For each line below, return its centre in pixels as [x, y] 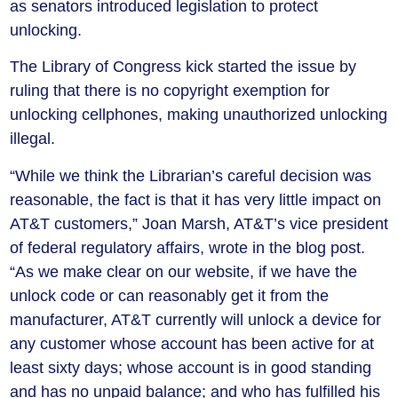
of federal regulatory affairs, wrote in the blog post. [187, 247]
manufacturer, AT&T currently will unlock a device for [195, 319]
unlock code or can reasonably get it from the [169, 295]
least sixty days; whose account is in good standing [191, 367]
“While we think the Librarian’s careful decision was [191, 175]
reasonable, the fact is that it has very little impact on [195, 199]
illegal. [32, 139]
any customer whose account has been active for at [192, 343]
